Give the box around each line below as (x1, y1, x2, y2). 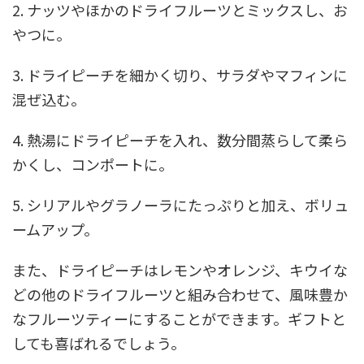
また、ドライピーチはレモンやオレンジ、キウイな (12, 258, 348, 280)
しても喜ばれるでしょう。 (12, 331, 185, 353)
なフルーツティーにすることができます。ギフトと (12, 307, 346, 329)
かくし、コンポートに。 (12, 153, 173, 175)
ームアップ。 (12, 218, 98, 240)
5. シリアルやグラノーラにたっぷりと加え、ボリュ (12, 193, 349, 215)
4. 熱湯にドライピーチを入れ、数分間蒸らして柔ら (12, 128, 348, 150)
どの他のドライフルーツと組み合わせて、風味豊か (12, 283, 348, 305)
